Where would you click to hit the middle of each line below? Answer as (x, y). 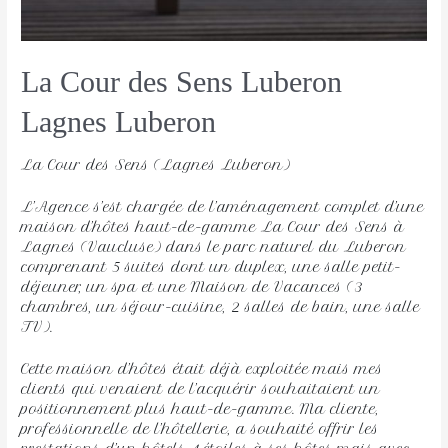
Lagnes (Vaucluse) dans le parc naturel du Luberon (214, 246)
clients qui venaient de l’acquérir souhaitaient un (201, 388)
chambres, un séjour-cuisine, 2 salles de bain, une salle (221, 306)
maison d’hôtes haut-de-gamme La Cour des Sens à (213, 226)
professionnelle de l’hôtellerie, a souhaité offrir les (200, 428)
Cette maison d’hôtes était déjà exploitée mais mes (202, 368)
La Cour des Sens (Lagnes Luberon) (156, 164)
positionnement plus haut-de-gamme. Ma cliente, (200, 408)
